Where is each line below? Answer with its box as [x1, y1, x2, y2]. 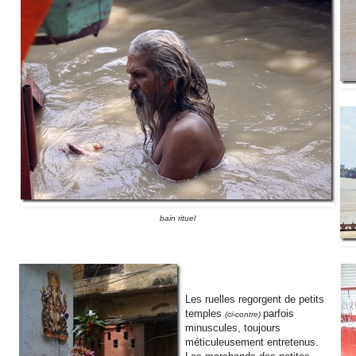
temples [185, 307, 225, 319]
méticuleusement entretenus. [185, 335, 319, 348]
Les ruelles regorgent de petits [185, 292, 324, 305]
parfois [263, 307, 294, 319]
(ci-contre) [225, 309, 263, 319]
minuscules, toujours [185, 321, 281, 334]
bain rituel [160, 213, 195, 222]
